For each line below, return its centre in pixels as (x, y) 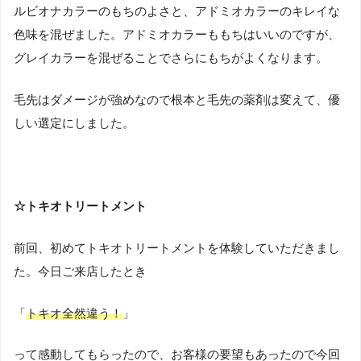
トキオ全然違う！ (74, 313)
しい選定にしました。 (74, 122)
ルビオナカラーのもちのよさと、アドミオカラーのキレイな (177, 10)
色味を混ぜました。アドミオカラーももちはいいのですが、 (177, 34)
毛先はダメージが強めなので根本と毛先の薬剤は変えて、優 (177, 99)
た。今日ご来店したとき (80, 271)
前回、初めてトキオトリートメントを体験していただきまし (177, 247)
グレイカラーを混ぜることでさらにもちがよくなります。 (171, 57)
